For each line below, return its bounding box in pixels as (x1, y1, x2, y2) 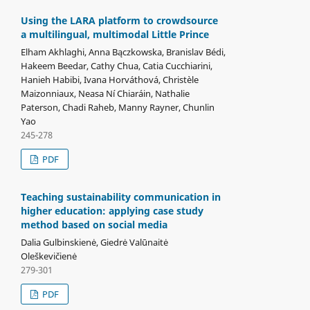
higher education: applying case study (20, 203, 203, 217)
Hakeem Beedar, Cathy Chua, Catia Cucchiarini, (20, 59, 212, 72)
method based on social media (20, 217, 167, 231)
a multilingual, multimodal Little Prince (20, 27, 209, 41)
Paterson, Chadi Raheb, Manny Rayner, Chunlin (20, 100, 215, 113)
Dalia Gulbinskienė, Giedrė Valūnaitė (20, 235, 168, 248)
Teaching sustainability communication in (20, 190, 221, 203)
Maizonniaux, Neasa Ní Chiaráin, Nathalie (20, 86, 190, 100)
